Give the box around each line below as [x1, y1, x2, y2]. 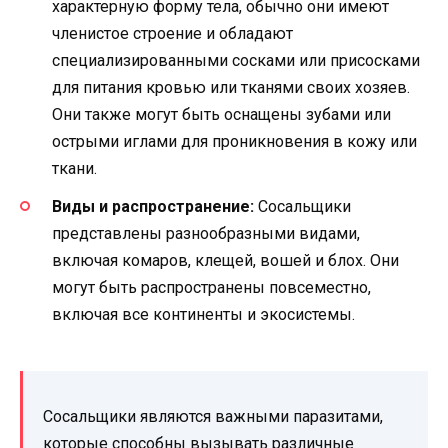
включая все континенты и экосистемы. [52, 305, 355, 325]
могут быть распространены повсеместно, [52, 278, 371, 298]
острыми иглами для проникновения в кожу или [52, 132, 417, 152]
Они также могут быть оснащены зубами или [52, 105, 391, 125]
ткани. [52, 159, 97, 179]
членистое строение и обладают [52, 24, 293, 44]
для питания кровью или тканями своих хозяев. [52, 78, 410, 98]
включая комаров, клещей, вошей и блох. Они [52, 251, 399, 271]
